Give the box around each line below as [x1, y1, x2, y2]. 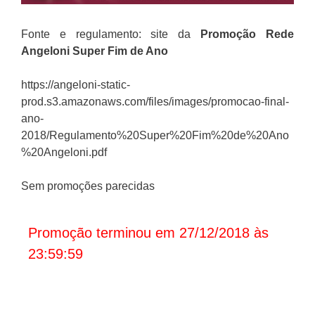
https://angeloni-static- [21, 79, 130, 91]
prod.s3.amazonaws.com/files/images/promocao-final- [21, 96, 289, 108]
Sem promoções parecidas [21, 180, 155, 193]
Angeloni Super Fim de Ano [21, 45, 168, 58]
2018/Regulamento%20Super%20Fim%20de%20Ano [21, 129, 289, 142]
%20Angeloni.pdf [21, 146, 107, 159]
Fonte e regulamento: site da [21, 28, 201, 41]
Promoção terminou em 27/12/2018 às [28, 225, 269, 241]
